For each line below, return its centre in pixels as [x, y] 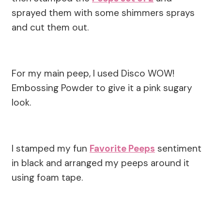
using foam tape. [47, 178]
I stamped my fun [51, 149]
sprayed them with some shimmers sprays [103, 13]
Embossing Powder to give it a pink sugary [102, 88]
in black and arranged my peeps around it [101, 163]
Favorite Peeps [122, 149]
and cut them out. [50, 28]
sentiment [178, 149]
